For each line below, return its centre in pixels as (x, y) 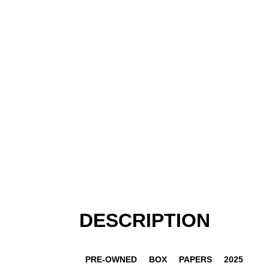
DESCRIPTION (145, 220)
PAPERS (195, 259)
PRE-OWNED (111, 259)
